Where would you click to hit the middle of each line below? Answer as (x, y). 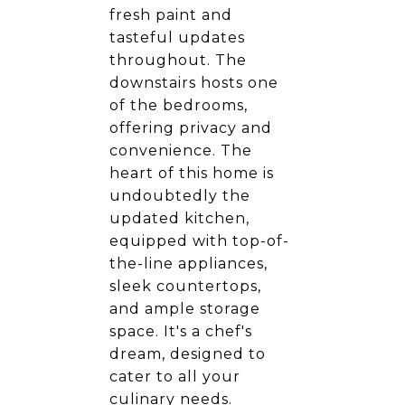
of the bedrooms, (179, 105)
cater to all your (175, 377)
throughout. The (178, 60)
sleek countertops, (185, 286)
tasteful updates (177, 38)
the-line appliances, (188, 264)
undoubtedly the (180, 196)
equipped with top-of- (199, 241)
